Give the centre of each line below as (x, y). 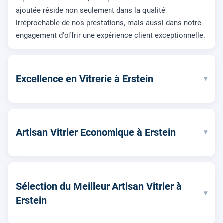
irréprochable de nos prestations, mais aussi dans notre (109, 23)
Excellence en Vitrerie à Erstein (85, 78)
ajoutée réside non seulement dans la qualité (91, 10)
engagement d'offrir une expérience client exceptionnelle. (111, 35)
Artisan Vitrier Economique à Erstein (96, 132)
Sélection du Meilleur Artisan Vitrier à (99, 186)
